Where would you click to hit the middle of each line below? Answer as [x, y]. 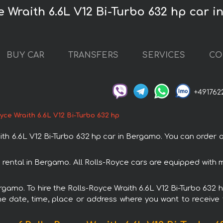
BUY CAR [25, 56]
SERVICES [164, 56]
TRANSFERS [93, 56]
